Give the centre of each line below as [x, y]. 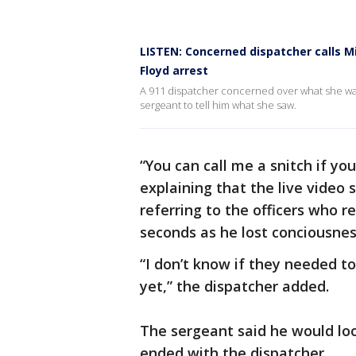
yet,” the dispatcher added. [234, 286]
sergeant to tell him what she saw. [218, 105]
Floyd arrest [174, 70]
